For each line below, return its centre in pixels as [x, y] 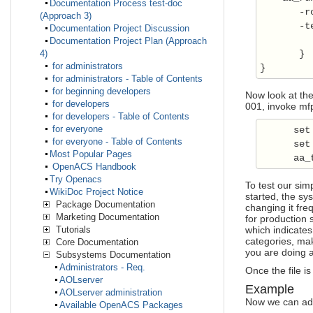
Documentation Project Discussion [119, 29]
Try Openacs [76, 180]
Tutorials [72, 230]
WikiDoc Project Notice [96, 192]
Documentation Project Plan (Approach [128, 41]
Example [270, 289]
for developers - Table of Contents [119, 117]
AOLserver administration [111, 293]
